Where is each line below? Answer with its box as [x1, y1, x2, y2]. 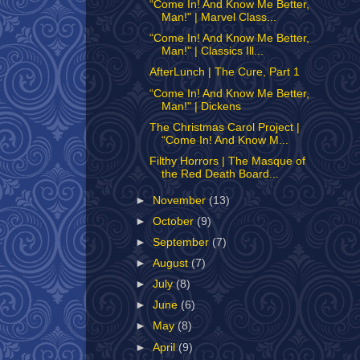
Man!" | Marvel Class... [161, 11, 276, 24]
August [153, 257, 192, 269]
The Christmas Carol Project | [149, 121, 300, 133]
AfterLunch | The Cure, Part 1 [149, 66, 300, 79]
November [153, 194, 210, 207]
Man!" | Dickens [161, 100, 241, 112]
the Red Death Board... [161, 167, 279, 180]
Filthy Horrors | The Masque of [149, 154, 305, 167]
